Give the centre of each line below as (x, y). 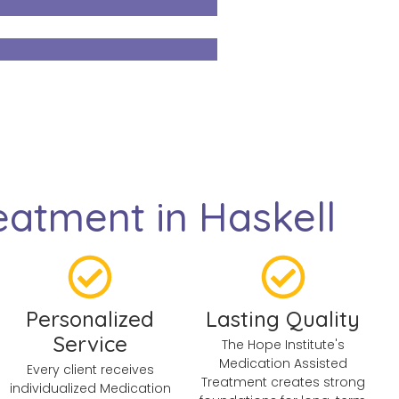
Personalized (90, 319)
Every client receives (90, 370)
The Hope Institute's (283, 345)
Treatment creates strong (283, 383)
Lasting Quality (283, 319)
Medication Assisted (283, 364)
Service (90, 344)
